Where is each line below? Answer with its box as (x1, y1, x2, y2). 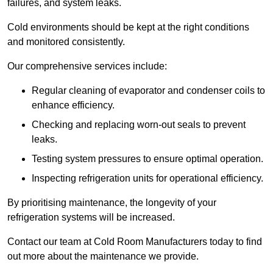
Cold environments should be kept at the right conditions (7, 22, 249, 33)
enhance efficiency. (32, 100, 115, 111)
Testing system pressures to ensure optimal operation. (32, 154, 263, 165)
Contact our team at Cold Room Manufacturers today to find (7, 236, 262, 247)
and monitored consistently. (7, 37, 125, 48)
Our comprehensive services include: (7, 61, 167, 72)
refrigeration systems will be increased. (7, 212, 175, 223)
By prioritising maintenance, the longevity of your (7, 197, 216, 208)
